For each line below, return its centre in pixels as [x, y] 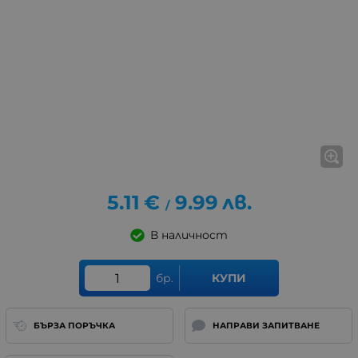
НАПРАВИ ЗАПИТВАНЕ [266, 325]
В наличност [189, 235]
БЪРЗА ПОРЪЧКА [74, 325]
